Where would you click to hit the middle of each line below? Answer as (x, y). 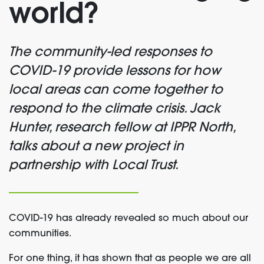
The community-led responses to (110, 53)
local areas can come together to (116, 90)
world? (54, 15)
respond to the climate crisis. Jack (115, 109)
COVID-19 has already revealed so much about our (128, 219)
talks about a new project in (96, 147)
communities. (40, 234)
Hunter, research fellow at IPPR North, (122, 128)
